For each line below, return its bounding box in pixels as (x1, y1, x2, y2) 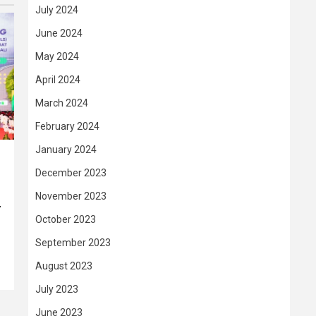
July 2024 (35, 4, 78, 16)
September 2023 (35, 237, 111, 248)
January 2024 (35, 144, 97, 155)
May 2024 (35, 51, 79, 62)
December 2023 (35, 167, 107, 178)
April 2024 (35, 74, 80, 85)
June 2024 (35, 28, 83, 39)
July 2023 (35, 284, 78, 295)
